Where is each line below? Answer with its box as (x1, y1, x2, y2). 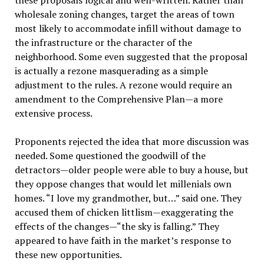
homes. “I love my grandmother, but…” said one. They (14, 192, 242, 205)
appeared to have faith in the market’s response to (14, 234, 231, 247)
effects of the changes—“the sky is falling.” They (14, 220, 219, 233)
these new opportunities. (14, 248, 122, 262)
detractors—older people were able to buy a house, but (14, 163, 249, 177)
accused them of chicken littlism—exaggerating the (14, 206, 233, 219)
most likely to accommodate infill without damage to (14, 22, 241, 35)
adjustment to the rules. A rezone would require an (14, 78, 232, 92)
